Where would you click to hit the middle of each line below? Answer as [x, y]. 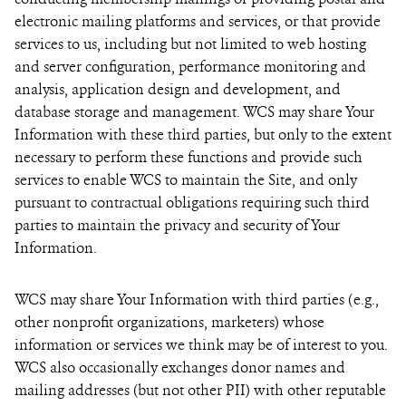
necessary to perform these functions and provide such [188, 157]
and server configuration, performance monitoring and [190, 67]
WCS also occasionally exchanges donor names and [180, 367]
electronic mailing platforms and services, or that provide [198, 21]
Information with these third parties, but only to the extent [203, 135]
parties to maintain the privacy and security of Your [177, 225]
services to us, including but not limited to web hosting [190, 44]
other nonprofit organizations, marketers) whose [169, 322]
